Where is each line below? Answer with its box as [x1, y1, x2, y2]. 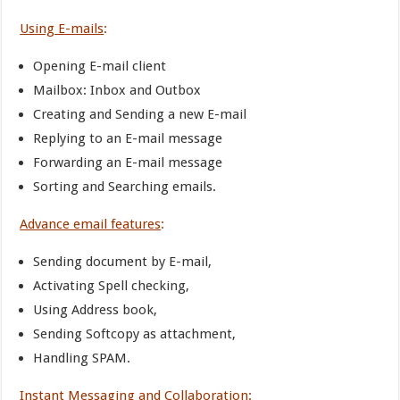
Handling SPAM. [33, 350, 131, 366]
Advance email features [20, 216, 162, 232]
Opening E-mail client [33, 58, 167, 74]
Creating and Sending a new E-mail [33, 106, 247, 122]
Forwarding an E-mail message [33, 154, 223, 171]
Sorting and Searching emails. [33, 179, 217, 195]
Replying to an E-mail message [33, 130, 223, 146]
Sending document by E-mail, [33, 254, 212, 270]
